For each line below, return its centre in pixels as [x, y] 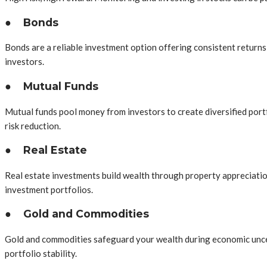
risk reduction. [33, 125]
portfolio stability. [41, 253]
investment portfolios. [49, 189]
